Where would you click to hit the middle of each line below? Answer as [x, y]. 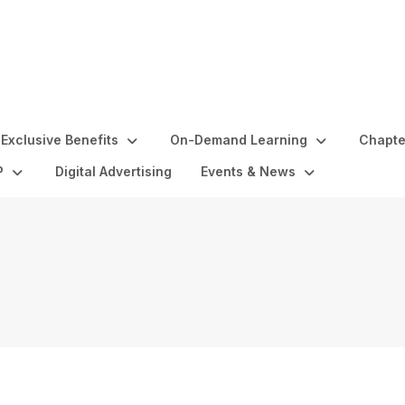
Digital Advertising [113, 171]
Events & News [248, 171]
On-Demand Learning [239, 140]
